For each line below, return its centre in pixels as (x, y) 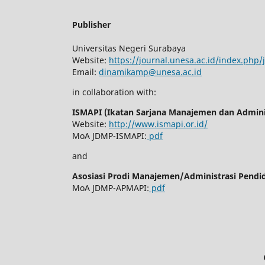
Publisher (91, 25)
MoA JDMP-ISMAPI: (109, 136)
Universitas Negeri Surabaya (129, 49)
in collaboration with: (114, 92)
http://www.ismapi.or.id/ (158, 124)
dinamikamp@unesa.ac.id (150, 72)
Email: (85, 72)
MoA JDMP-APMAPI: (111, 188)
